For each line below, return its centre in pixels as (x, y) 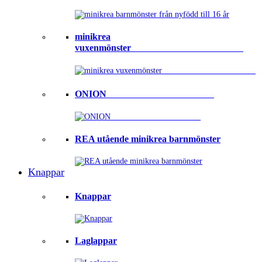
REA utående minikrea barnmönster (148, 139)
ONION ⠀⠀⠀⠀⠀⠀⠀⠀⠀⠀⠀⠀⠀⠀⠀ (144, 94)
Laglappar (96, 241)
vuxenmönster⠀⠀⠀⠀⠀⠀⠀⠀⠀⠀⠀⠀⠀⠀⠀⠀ (159, 48)
